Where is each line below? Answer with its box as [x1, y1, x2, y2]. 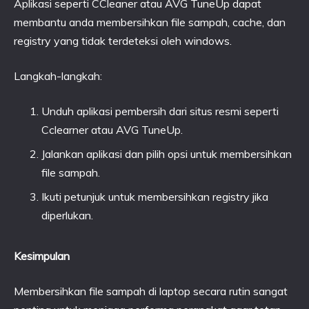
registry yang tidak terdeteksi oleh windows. [14, 34, 232, 48]
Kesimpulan [14, 249, 70, 263]
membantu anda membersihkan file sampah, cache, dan [14, 15, 286, 29]
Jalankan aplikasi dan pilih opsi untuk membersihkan [41, 147, 292, 161]
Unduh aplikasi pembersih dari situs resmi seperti [41, 104, 279, 118]
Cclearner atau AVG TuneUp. [41, 123, 183, 137]
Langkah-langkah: [14, 69, 102, 83]
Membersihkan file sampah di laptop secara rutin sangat [14, 284, 288, 298]
